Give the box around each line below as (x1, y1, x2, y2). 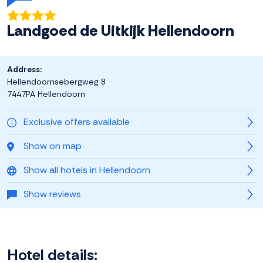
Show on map (23, 140, 82, 153)
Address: (7, 64, 42, 75)
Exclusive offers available (23, 116, 130, 129)
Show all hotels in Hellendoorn (23, 164, 150, 177)
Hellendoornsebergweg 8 (7, 76, 106, 87)
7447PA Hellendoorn (7, 89, 85, 100)
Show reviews (23, 188, 81, 201)
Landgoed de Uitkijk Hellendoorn (7, 21, 234, 41)
